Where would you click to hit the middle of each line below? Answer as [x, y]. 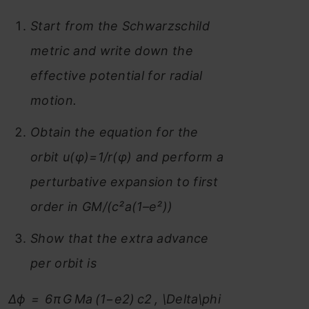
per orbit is [63, 263]
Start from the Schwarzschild [120, 26]
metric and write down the [112, 50]
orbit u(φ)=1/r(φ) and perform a [127, 157]
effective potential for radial [117, 75]
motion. [54, 100]
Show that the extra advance [120, 238]
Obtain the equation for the [114, 132]
